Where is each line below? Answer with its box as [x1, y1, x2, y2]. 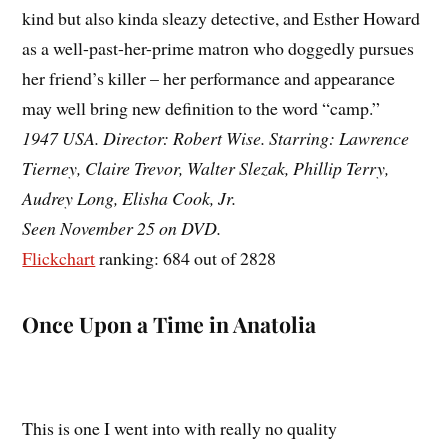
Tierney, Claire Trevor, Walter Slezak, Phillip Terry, [22, 155, 390, 180]
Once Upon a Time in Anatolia [22, 309, 317, 338]
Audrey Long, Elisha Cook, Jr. [22, 185, 237, 210]
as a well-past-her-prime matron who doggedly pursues [22, 35, 415, 60]
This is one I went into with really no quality [22, 415, 338, 440]
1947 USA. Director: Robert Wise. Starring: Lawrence [22, 125, 410, 150]
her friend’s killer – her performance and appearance [22, 65, 396, 90]
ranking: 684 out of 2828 [95, 245, 277, 270]
